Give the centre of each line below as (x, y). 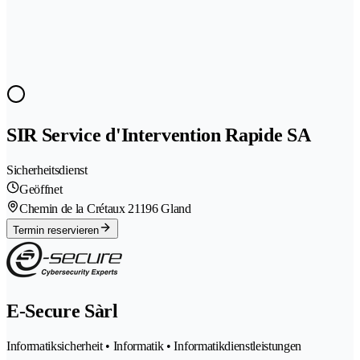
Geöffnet (41, 189)
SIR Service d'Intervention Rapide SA (159, 135)
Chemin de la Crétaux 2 (77, 208)
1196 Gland (162, 208)
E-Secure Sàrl (62, 311)
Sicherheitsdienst (47, 170)
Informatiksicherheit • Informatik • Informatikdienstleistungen (154, 346)
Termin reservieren (56, 230)
